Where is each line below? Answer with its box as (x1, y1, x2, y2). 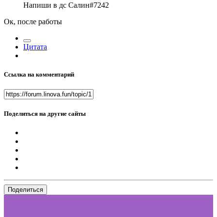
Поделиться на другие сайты (4, 110, 86, 118)
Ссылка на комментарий (4, 70, 74, 78)
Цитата (23, 42, 47, 51)
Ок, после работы (4, 17, 64, 26)
